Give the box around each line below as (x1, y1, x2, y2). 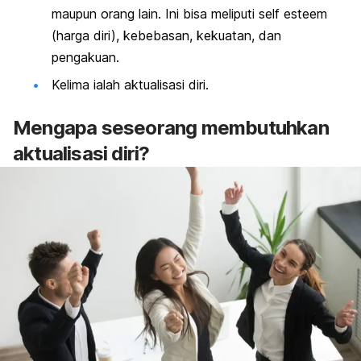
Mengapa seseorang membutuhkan (13, 115, 329, 139)
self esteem (259, 6, 327, 23)
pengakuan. (52, 49, 119, 66)
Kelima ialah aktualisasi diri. (52, 76, 209, 93)
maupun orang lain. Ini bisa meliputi (52, 6, 259, 23)
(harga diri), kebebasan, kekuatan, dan (52, 27, 281, 44)
